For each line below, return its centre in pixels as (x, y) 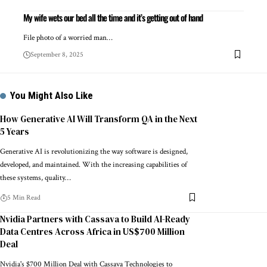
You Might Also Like (52, 95)
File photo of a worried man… (68, 38)
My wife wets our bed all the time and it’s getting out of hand (113, 17)
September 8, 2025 (57, 54)
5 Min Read (24, 197)
